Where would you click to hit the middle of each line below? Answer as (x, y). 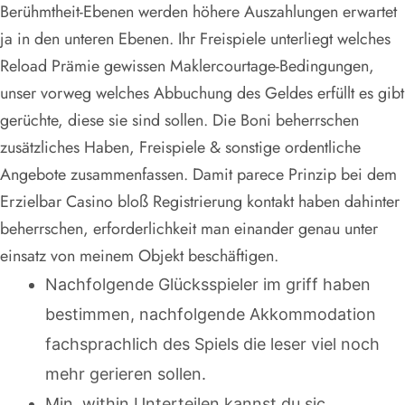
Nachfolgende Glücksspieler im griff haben (208, 285)
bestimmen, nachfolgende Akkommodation (211, 315)
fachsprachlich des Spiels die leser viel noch (212, 344)
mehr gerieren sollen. (126, 374)
